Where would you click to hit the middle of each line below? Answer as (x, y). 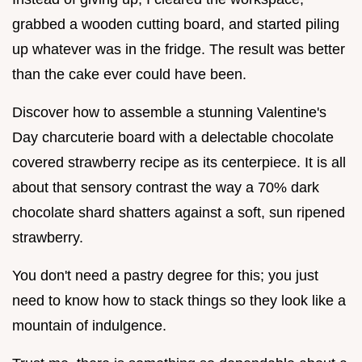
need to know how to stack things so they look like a (179, 300)
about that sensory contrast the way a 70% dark (166, 187)
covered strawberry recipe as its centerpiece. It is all (179, 162)
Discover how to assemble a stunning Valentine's (169, 112)
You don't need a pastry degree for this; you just (165, 275)
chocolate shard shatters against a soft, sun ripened (179, 212)
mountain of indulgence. (89, 325)
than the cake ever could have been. (129, 74)
